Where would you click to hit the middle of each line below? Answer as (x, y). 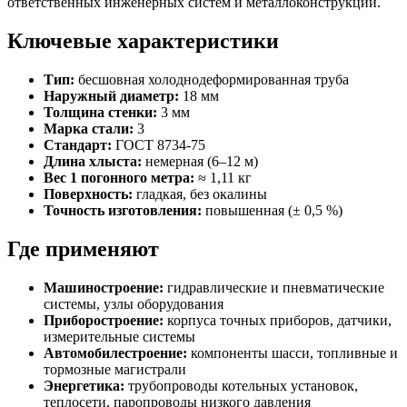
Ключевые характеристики (143, 40)
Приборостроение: (104, 320)
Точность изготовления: (123, 210)
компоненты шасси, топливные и (293, 352)
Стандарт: (78, 144)
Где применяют (83, 248)
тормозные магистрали (115, 369)
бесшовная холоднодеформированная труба (212, 79)
